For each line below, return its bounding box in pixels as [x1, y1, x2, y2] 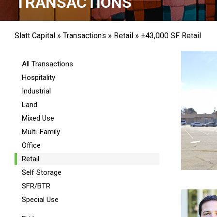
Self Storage [22, 168, 62, 177]
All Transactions [22, 60, 73, 68]
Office [22, 141, 41, 150]
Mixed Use [22, 114, 54, 123]
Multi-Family [22, 127, 60, 136]
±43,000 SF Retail [141, 31, 201, 40]
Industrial [22, 87, 51, 95]
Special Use [22, 195, 59, 204]
